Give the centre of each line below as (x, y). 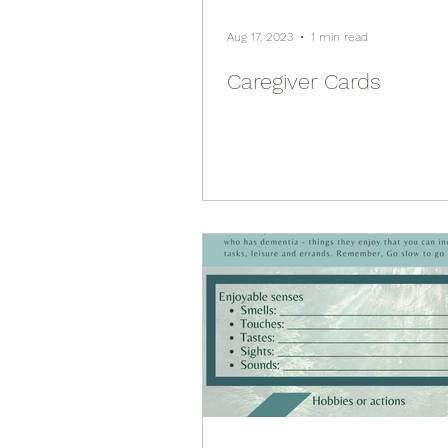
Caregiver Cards (304, 81)
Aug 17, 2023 (260, 37)
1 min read (339, 37)
